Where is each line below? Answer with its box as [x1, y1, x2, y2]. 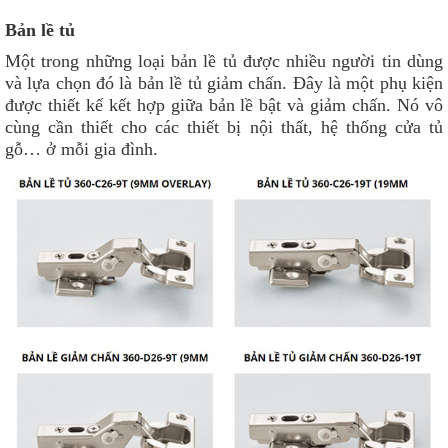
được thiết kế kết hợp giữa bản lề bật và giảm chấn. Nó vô [5, 94, 443, 115]
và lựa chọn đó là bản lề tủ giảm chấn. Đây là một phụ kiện [5, 72, 443, 93]
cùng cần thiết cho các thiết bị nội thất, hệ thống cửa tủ [5, 116, 443, 137]
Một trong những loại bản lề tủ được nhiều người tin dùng [5, 50, 443, 71]
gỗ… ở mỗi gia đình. [5, 138, 158, 159]
